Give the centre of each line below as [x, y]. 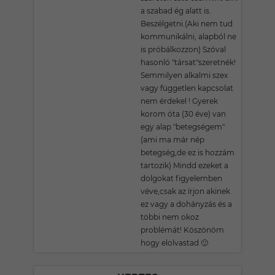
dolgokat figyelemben [181, 178]
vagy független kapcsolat [187, 88]
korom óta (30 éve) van [183, 114]
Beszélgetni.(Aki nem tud [187, 24]
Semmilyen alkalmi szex [184, 75]
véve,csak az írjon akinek [185, 191]
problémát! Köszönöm [182, 230]
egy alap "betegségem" [183, 127]
